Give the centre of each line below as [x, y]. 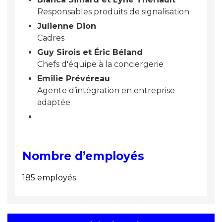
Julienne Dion [67, 26]
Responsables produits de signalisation [113, 12]
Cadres [51, 38]
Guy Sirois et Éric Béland [90, 53]
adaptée [54, 103]
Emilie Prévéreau [74, 79]
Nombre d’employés [83, 156]
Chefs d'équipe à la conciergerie [100, 64]
